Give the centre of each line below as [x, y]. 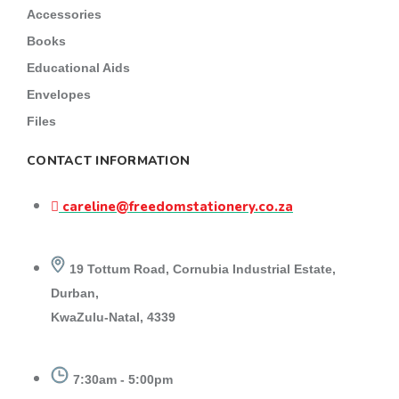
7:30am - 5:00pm [123, 379]
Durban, [75, 293]
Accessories [64, 14]
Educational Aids [78, 68]
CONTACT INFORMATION [109, 161]
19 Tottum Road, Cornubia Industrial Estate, [203, 269]
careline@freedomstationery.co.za [178, 207]
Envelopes [59, 94]
